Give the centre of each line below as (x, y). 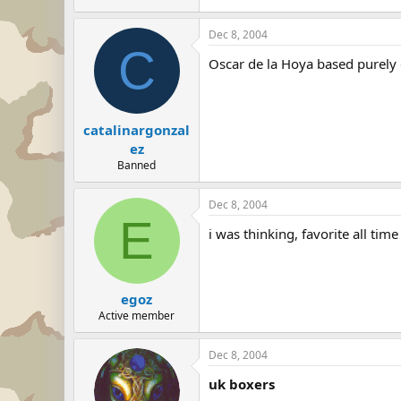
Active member (137, 316)
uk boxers (242, 384)
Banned (137, 165)
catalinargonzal (137, 129)
